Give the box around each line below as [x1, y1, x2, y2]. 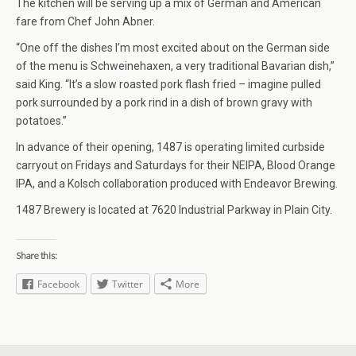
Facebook [37, 277, 79, 292]
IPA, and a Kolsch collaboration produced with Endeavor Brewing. [16, 177, 338, 191]
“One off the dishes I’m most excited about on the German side [16, 41, 330, 55]
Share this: [16, 250, 57, 262]
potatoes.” [16, 114, 67, 128]
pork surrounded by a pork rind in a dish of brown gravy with [16, 96, 312, 110]
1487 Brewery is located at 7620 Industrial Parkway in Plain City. [16, 203, 332, 217]
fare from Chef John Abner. [16, 15, 155, 29]
